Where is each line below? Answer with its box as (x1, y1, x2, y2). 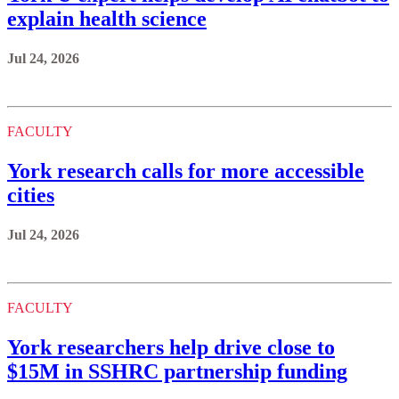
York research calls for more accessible (7, 159, 364, 183)
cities (7, 183, 54, 207)
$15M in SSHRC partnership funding (7, 359, 347, 383)
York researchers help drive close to (7, 335, 335, 359)
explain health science (7, 7, 207, 31)
